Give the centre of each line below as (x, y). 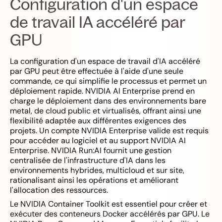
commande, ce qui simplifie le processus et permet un (108, 81)
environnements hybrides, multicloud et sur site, (97, 170)
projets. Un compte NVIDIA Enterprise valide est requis (109, 131)
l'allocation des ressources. (59, 190)
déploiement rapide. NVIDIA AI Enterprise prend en (102, 91)
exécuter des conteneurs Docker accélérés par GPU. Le (110, 214)
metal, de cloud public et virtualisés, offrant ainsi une (106, 111)
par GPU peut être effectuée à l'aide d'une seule (97, 71)
